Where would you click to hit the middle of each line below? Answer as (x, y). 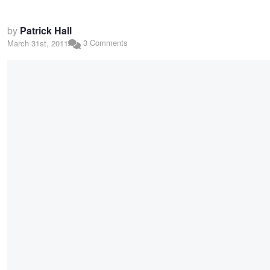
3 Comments (104, 42)
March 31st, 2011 (38, 43)
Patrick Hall (46, 30)
